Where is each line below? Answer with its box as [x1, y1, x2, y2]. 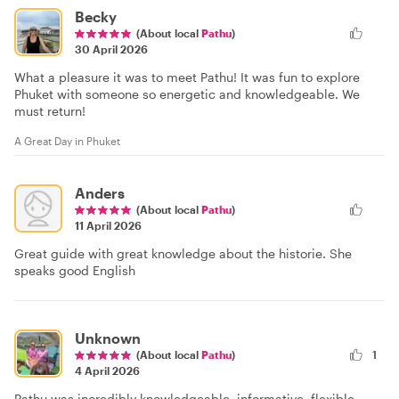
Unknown [75, 330, 141, 347]
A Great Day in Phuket [14, 134, 120, 148]
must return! [14, 103, 85, 119]
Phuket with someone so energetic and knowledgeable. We [14, 86, 360, 102]
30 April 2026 [75, 43, 148, 56]
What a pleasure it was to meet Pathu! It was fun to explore [14, 69, 360, 85]
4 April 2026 [75, 364, 140, 378]
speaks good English [14, 263, 135, 279]
